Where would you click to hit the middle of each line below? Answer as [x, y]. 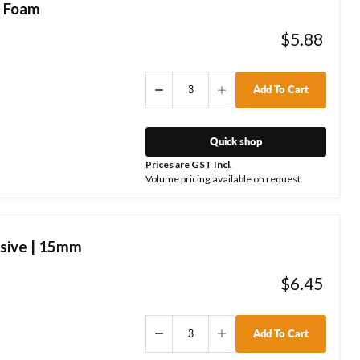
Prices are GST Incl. [188, 165]
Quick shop [235, 141]
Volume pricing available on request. [224, 179]
